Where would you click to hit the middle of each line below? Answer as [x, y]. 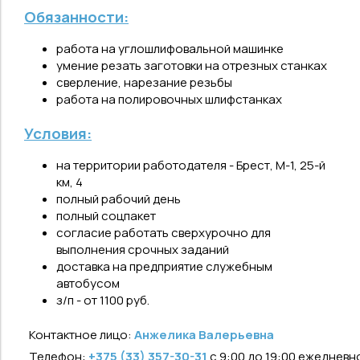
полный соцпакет [106, 216]
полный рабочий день [119, 199]
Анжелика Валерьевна [203, 335]
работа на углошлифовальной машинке [170, 49]
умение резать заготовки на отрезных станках [192, 65]
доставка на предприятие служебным [164, 266]
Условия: [58, 133]
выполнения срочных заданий [143, 250]
